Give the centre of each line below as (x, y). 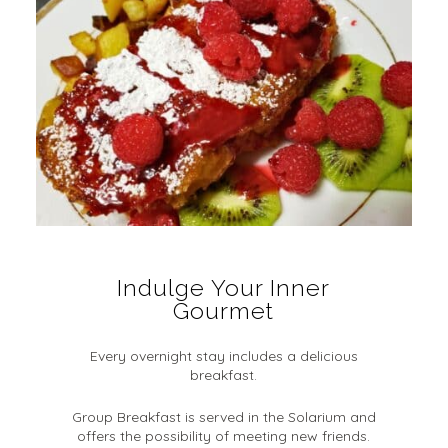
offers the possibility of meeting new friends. (224, 436)
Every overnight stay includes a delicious (223, 356)
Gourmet (224, 311)
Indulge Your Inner (224, 288)
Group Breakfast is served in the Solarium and (223, 417)
